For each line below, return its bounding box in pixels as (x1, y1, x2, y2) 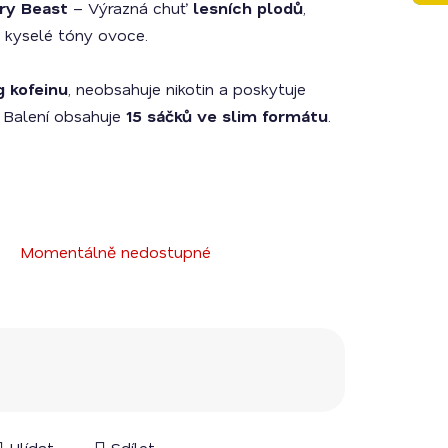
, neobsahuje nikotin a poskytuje (68, 78, 306, 99)
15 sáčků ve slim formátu (126, 105, 328, 126)
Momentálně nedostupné (20, 241, 211, 262)
